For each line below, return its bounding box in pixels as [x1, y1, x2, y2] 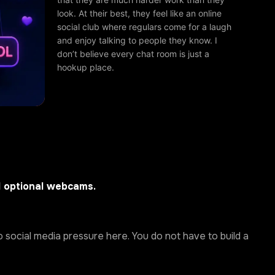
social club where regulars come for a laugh [57, 21, 232, 32]
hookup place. [57, 61, 115, 72]
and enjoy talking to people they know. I [57, 34, 218, 45]
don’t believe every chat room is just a [57, 48, 210, 59]
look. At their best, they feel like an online [57, 7, 222, 18]
